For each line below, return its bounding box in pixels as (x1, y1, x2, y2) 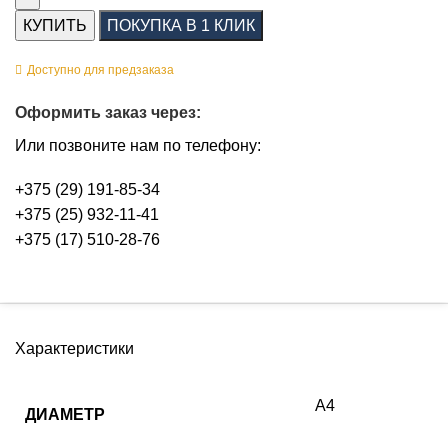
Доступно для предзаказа (27, 63, 174, 78)
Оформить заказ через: (15, 104, 201, 122)
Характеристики (15, 339, 134, 357)
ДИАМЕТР (25, 405, 105, 423)
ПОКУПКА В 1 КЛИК (107, 17, 255, 35)
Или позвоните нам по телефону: (15, 137, 261, 155)
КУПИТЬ (23, 17, 87, 35)
